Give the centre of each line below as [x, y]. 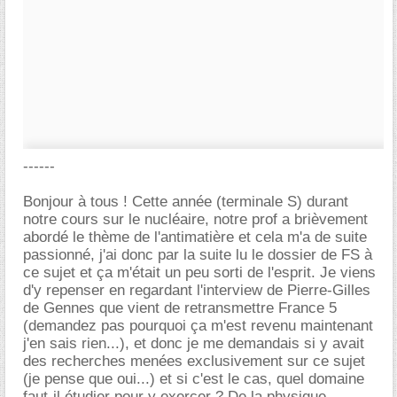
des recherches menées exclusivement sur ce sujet [194, 361]
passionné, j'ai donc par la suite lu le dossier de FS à [198, 255]
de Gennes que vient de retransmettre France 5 [180, 308]
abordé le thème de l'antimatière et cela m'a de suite [195, 237]
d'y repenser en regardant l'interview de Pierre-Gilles [197, 290]
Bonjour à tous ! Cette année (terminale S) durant [186, 202]
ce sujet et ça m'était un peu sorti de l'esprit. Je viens [199, 272]
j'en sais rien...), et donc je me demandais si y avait [194, 343]
